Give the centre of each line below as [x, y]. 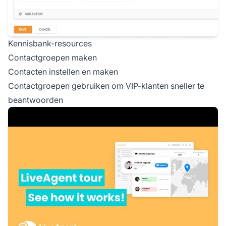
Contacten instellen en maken [63, 72]
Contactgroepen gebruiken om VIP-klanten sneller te [106, 86]
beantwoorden [36, 100]
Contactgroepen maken [52, 58]
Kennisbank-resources [50, 44]
